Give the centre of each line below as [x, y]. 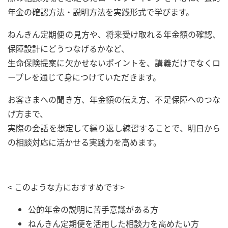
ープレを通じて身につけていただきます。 [84, 77]
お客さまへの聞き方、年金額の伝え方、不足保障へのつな [114, 99]
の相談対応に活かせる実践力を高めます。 [84, 142]
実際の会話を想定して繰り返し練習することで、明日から [114, 128]
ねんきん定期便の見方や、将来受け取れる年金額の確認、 [114, 34]
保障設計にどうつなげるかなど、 [68, 48]
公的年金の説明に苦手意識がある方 [93, 209]
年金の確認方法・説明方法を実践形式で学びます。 [101, 12]
